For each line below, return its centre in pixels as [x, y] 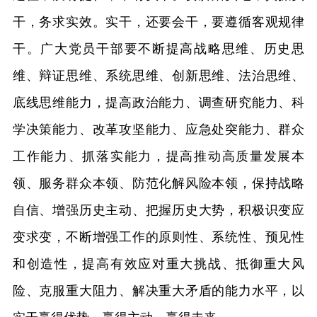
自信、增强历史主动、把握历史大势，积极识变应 [158, 210]
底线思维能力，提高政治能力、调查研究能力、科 [158, 102]
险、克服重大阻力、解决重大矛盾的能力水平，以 [158, 290]
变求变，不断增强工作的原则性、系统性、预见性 [158, 237]
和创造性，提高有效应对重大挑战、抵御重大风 [158, 264]
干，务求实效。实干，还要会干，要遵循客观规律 [158, 22]
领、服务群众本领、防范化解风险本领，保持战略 [158, 183]
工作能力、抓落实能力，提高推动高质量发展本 [158, 156]
